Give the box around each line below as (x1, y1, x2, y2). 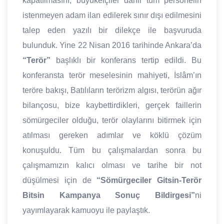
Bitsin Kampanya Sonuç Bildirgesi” (22, 191, 195, 200)
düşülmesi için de (22, 176, 97, 185)
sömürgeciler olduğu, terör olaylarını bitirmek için (22, 116, 201, 125)
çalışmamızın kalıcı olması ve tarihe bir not (22, 161, 201, 170)
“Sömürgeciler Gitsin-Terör (96, 176, 201, 185)
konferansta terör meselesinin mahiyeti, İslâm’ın (22, 71, 201, 80)
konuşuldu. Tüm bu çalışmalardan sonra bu (22, 146, 201, 155)
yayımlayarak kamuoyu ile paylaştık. (22, 206, 150, 215)
